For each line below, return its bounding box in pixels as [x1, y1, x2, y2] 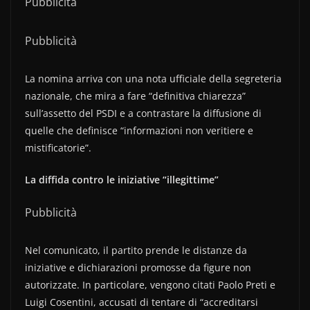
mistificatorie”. [25, 141, 91, 154]
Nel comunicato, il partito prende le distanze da [25, 244, 247, 257]
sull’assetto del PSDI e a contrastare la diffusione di [25, 107, 262, 120]
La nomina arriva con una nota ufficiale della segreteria [25, 72, 282, 85]
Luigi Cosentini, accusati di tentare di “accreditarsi [25, 295, 258, 309]
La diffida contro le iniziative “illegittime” [25, 173, 219, 186]
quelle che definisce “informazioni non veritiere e [25, 124, 253, 137]
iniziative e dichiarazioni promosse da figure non [25, 261, 251, 274]
